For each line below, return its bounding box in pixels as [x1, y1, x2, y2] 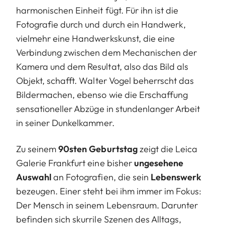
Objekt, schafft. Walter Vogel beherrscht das [16, 74, 194, 86]
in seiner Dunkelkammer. [16, 117, 115, 129]
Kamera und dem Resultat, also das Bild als [16, 60, 189, 72]
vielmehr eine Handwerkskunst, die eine [16, 32, 175, 44]
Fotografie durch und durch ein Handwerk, [16, 18, 186, 30]
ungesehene [134, 157, 184, 169]
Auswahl [16, 171, 52, 183]
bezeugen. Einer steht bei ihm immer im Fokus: [16, 185, 202, 197]
